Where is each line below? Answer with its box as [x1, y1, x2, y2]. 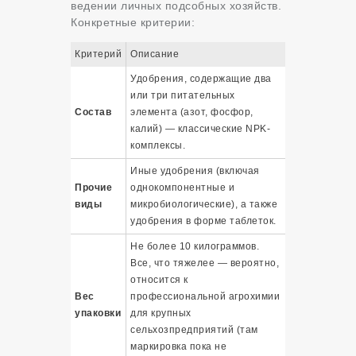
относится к [130, 274, 188, 286]
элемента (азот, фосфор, [130, 106, 253, 118]
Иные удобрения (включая [130, 165, 260, 177]
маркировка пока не [130, 341, 226, 353]
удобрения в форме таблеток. [130, 215, 277, 227]
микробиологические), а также [130, 199, 277, 211]
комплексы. [130, 140, 185, 152]
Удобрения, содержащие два [130, 73, 272, 85]
